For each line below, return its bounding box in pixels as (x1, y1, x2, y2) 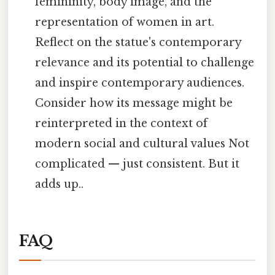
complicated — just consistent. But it (35, 157, 240, 171)
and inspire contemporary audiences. (35, 76, 245, 90)
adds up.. (35, 177, 84, 192)
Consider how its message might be (35, 96, 233, 110)
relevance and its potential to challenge (35, 56, 255, 70)
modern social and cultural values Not (35, 137, 250, 151)
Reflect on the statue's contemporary (35, 36, 242, 50)
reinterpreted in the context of (35, 117, 208, 131)
